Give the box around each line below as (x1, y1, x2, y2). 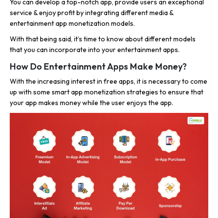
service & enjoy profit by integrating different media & (10, 8, 173, 18)
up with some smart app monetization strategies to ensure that (10, 88, 203, 97)
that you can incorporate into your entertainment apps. (10, 45, 180, 54)
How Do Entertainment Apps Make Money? (10, 61, 187, 73)
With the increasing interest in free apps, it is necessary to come (10, 77, 207, 86)
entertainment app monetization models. (10, 19, 135, 28)
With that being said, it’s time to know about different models (10, 35, 196, 44)
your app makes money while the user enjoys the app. (10, 98, 173, 108)
